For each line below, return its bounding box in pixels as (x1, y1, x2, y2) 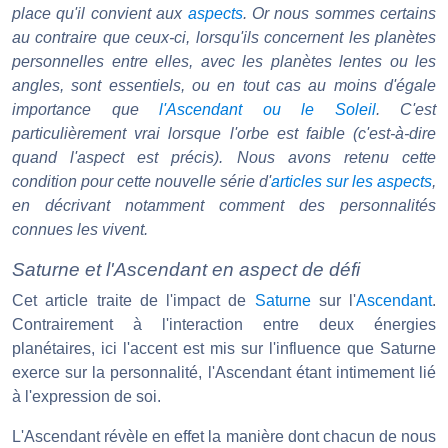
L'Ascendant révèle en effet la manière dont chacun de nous (12, 428, 436, 446)
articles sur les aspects (271, 173, 432, 191)
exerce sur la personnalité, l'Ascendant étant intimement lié (12, 364, 436, 382)
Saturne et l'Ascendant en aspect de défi (12, 259, 360, 281)
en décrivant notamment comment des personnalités (12, 197, 436, 215)
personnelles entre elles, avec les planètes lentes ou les (12, 53, 436, 71)
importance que (12, 101, 159, 119)
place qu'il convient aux (12, 5, 188, 23)
